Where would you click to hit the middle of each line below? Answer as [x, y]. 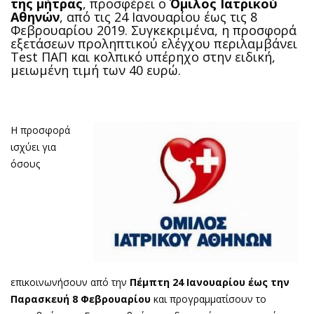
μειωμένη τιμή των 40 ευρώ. [96, 70]
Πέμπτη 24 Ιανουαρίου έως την [210, 282]
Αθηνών [35, 17]
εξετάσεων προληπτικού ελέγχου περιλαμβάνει [154, 44]
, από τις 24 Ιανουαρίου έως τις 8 [158, 17]
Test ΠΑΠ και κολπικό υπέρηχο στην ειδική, [143, 57]
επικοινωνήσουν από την [70, 282]
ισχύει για [33, 147]
